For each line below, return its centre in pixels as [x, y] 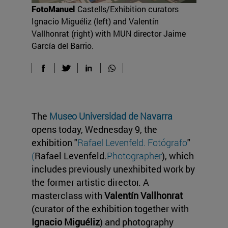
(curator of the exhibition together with [110, 209]
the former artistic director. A [90, 182]
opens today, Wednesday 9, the [94, 130]
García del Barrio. [63, 46]
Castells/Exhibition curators [128, 9]
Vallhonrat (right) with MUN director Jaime [109, 34]
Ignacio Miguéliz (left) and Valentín [95, 21]
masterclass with [68, 196]
